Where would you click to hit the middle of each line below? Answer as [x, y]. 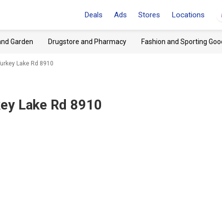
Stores [149, 15]
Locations [188, 15]
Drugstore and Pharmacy [87, 42]
